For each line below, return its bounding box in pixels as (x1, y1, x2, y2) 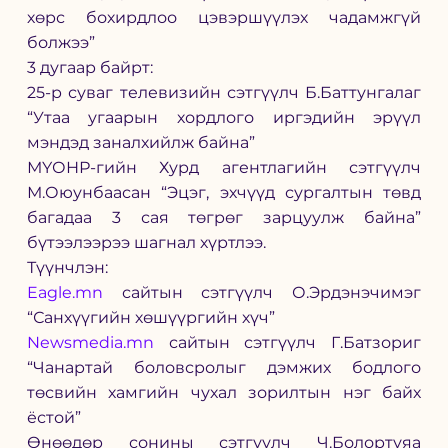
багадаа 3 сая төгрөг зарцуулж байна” (26, 208, 422, 228)
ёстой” (26, 408, 81, 428)
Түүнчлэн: (26, 258, 112, 278)
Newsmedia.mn (26, 333, 154, 353)
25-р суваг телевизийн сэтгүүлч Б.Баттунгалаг (26, 83, 422, 103)
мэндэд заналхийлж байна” (26, 133, 255, 153)
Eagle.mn (26, 283, 103, 303)
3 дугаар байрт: (26, 58, 153, 78)
